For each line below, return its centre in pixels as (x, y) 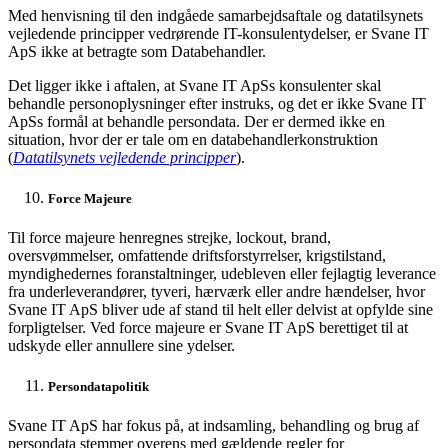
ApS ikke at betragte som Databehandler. (137, 51)
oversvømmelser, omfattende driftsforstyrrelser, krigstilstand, (197, 255)
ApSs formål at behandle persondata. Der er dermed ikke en (196, 121)
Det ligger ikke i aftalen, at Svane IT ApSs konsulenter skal (194, 85)
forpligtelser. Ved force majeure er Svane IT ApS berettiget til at (208, 327)
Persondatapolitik (98, 387)
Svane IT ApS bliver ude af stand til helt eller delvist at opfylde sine (220, 309)
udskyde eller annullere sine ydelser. (121, 345)
